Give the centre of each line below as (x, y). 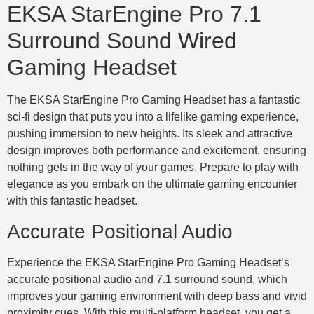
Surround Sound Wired (122, 41)
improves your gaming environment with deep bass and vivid (157, 296)
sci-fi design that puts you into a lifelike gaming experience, (153, 117)
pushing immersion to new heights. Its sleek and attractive (150, 134)
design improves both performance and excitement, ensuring (157, 151)
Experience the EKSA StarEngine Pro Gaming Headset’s (148, 262)
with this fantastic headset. (72, 201)
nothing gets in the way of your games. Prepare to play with (153, 168)
